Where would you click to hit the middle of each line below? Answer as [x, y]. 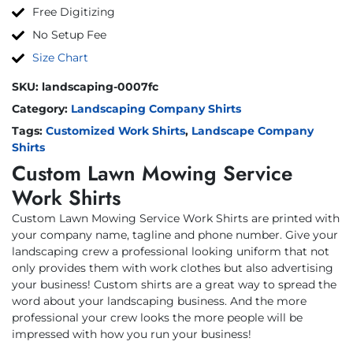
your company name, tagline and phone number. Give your [175, 234]
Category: [41, 108]
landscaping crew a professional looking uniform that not [171, 251]
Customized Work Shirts [115, 130]
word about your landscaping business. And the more [159, 301]
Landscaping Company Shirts [156, 108]
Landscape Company [253, 130]
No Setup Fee [69, 34]
